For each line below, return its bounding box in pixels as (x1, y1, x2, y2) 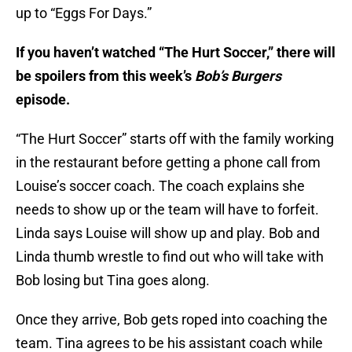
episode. (16, 91, 70, 108)
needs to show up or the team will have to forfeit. (16, 201, 319, 218)
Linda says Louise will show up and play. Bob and (16, 225, 320, 242)
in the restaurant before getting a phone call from (16, 154, 321, 171)
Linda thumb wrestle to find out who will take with (16, 248, 324, 266)
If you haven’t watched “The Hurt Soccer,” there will (16, 44, 335, 61)
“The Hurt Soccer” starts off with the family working (16, 130, 334, 148)
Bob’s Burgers (195, 68, 281, 85)
